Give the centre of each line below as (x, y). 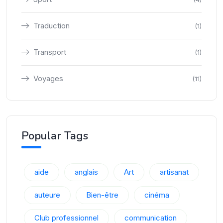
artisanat (174, 172)
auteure (47, 195)
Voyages (48, 78)
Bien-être (102, 195)
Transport (50, 52)
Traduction (52, 26)
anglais (86, 172)
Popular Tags (55, 136)
